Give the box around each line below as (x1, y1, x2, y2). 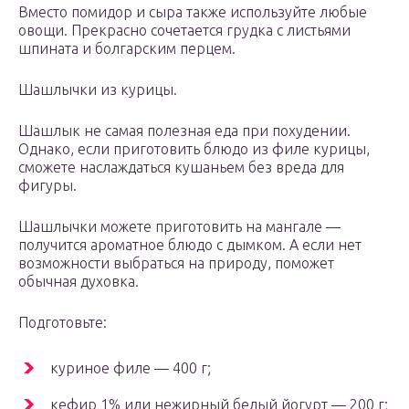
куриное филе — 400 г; (50, 360, 211, 377)
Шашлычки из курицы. (18, 81, 177, 99)
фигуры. (18, 177, 77, 194)
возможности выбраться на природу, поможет (18, 255, 334, 272)
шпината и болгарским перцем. (18, 40, 236, 58)
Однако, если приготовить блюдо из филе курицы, (18, 141, 370, 158)
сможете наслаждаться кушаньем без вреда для (18, 159, 344, 176)
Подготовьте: (18, 314, 107, 331)
